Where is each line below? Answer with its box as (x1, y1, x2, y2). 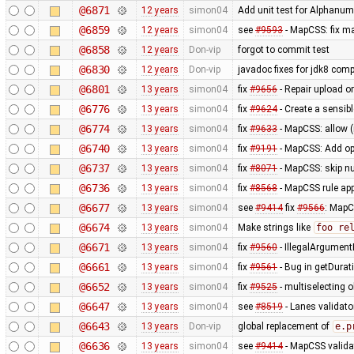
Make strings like (237, 221, 313, 233)
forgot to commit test (237, 43, 330, 55)
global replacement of (237, 320, 332, 332)
